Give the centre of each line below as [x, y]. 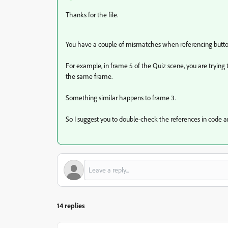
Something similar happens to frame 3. [121, 97]
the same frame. [89, 76]
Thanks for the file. [92, 15]
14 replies [71, 205]
